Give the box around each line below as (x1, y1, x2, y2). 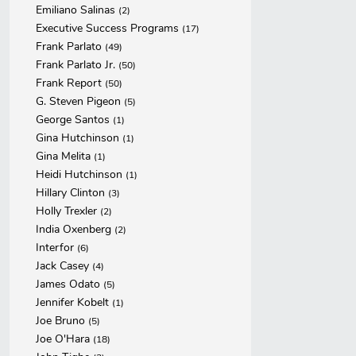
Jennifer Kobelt (36, 295, 112, 310)
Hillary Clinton (36, 185, 108, 200)
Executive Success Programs (36, 21, 182, 36)
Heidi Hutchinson (36, 167, 126, 182)
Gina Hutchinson (36, 130, 122, 145)
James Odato (36, 277, 103, 292)
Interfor (36, 240, 77, 255)
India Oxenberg (36, 222, 114, 237)
